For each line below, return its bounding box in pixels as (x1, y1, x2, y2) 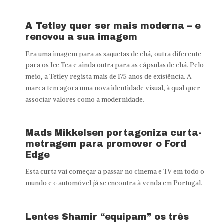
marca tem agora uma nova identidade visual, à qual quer (25, 83, 200, 92)
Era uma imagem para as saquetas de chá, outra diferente (25, 49, 201, 58)
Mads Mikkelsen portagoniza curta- (25, 127, 202, 138)
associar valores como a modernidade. (25, 95, 144, 104)
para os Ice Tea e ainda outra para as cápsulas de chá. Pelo (25, 60, 204, 69)
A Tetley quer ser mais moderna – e (25, 20, 201, 31)
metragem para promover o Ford (25, 138, 186, 149)
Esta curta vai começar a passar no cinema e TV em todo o (25, 167, 204, 176)
